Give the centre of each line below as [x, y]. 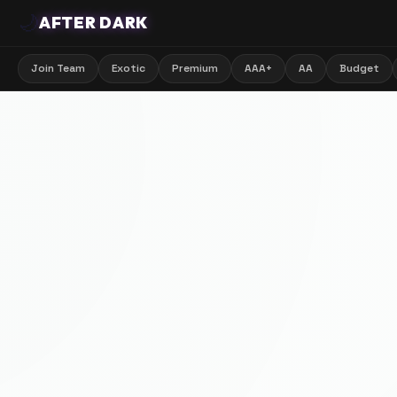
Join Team [58, 68]
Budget [359, 68]
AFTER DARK [94, 23]
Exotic [128, 68]
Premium [195, 68]
